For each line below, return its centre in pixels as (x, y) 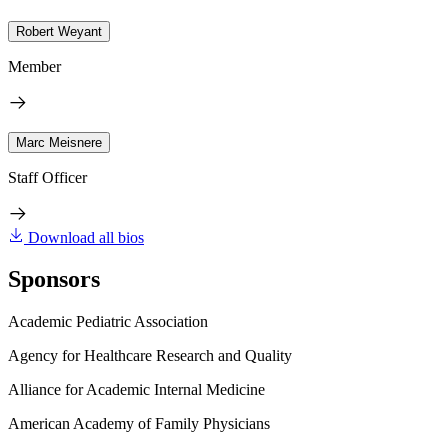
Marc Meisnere (59, 142)
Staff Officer (47, 177)
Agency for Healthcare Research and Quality (150, 356)
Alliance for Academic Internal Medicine (136, 390)
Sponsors (54, 279)
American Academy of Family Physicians (139, 424)
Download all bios (86, 237)
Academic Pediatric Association (108, 322)
